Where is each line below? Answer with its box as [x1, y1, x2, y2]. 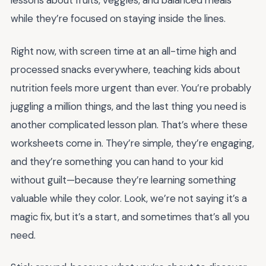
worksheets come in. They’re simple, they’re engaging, [11, 136, 254, 150]
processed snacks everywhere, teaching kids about [11, 62, 240, 76]
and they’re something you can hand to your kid [11, 154, 223, 168]
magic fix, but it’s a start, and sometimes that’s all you [11, 210, 249, 223]
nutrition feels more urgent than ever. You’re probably [11, 81, 251, 94]
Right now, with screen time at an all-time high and [11, 44, 236, 58]
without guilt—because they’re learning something [11, 173, 236, 186]
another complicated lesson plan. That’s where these [11, 118, 248, 131]
